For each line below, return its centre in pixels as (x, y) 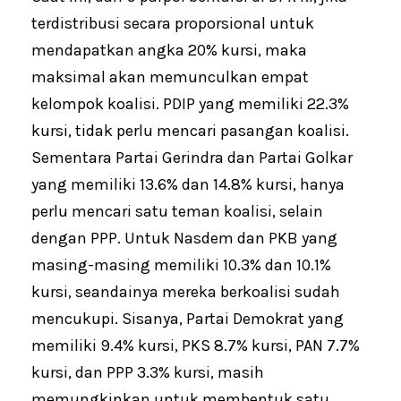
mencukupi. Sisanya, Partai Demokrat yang (188, 319)
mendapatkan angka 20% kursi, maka (169, 51)
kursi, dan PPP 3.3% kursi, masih (148, 373)
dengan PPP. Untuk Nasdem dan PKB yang (184, 239)
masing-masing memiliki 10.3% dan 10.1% (181, 265)
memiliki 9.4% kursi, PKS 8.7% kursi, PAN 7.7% (196, 346)
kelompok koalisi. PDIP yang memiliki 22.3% (190, 104)
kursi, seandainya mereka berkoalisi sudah (186, 292)
